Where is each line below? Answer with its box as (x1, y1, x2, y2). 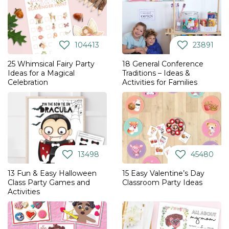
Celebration (8, 78, 48, 87)
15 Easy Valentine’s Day (122, 169, 204, 178)
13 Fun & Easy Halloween (8, 169, 97, 178)
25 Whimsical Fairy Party (8, 59, 95, 69)
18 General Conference (122, 59, 203, 69)
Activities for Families (122, 78, 197, 87)
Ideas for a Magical (8, 68, 75, 78)
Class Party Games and (8, 178, 90, 188)
